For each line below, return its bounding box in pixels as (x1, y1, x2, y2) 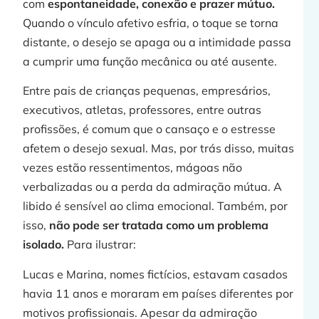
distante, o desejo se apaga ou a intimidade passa (23, 35, 292, 50)
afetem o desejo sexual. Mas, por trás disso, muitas (23, 141, 295, 156)
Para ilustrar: (64, 237, 137, 252)
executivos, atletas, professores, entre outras (23, 103, 262, 117)
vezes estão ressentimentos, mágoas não (23, 160, 243, 175)
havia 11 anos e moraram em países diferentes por (23, 286, 294, 300)
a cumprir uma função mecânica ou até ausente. (23, 54, 278, 69)
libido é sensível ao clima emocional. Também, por (23, 199, 288, 214)
